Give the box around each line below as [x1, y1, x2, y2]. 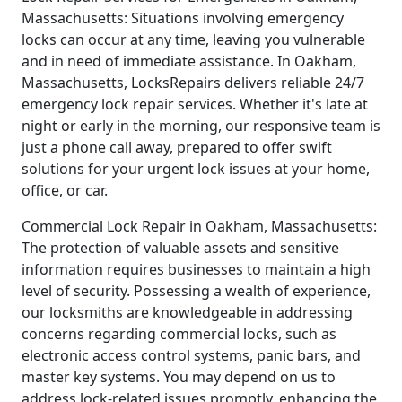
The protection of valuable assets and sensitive [22, 237, 339, 258]
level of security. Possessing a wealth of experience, [22, 280, 371, 301]
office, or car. [22, 179, 108, 200]
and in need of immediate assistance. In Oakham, [22, 50, 356, 71]
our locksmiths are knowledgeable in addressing [22, 301, 353, 322]
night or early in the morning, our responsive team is [22, 115, 380, 135]
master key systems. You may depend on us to [22, 366, 336, 387]
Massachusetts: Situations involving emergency [22, 7, 344, 28]
